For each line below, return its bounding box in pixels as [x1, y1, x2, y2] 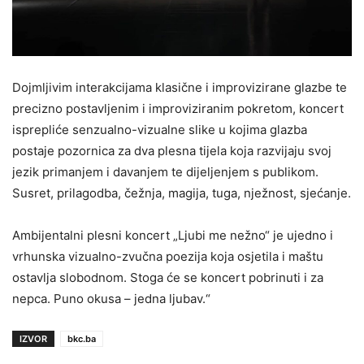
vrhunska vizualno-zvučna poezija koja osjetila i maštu [12, 248, 323, 264]
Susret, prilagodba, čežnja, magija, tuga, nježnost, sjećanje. [12, 184, 351, 201]
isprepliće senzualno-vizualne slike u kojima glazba [12, 121, 307, 137]
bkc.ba [67, 332, 96, 344]
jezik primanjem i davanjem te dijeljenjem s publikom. [12, 163, 318, 180]
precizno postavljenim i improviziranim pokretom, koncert [12, 100, 344, 116]
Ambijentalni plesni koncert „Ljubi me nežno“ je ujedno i [12, 227, 333, 243]
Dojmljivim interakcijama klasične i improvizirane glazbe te [12, 79, 347, 95]
